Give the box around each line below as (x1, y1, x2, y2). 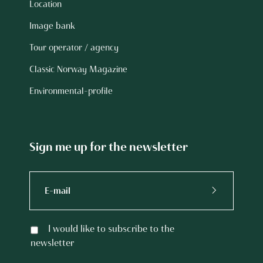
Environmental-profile (29, 86, 113, 96)
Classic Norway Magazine (29, 64, 127, 75)
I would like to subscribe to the (48, 223, 174, 235)
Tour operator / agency (29, 42, 119, 53)
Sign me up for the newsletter (29, 140, 188, 154)
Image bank (29, 21, 75, 31)
